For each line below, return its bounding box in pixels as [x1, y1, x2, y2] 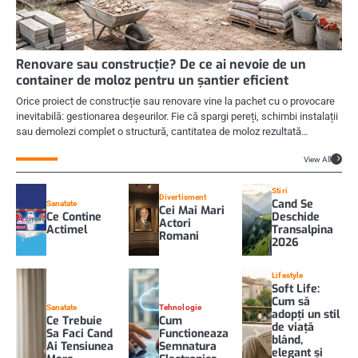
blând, [272, 332, 304, 348]
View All [304, 154, 331, 164]
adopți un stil [272, 306, 340, 322]
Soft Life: [272, 280, 320, 296]
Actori [158, 215, 191, 231]
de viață [272, 319, 315, 335]
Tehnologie [158, 302, 201, 312]
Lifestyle [272, 270, 304, 280]
